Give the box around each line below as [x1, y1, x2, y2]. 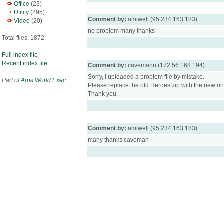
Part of [2, 77, 21, 84]
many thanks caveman [88, 136, 149, 143]
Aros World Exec [21, 77, 66, 84]
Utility [14, 9, 29, 16]
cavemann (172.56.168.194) [128, 62, 205, 69]
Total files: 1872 [2, 34, 44, 41]
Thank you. [88, 90, 118, 97]
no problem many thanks [88, 27, 155, 34]
